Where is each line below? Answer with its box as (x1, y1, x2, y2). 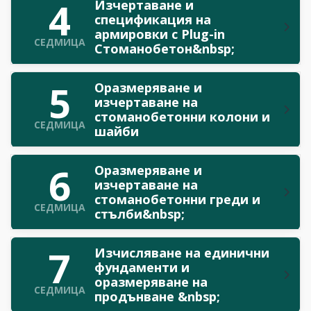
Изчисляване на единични (94, 244, 269, 261)
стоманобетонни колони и (94, 108, 270, 125)
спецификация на (94, 10, 211, 28)
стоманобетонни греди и (94, 190, 260, 208)
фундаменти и (94, 258, 190, 276)
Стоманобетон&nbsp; (94, 40, 235, 57)
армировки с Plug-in (94, 25, 225, 42)
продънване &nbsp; (94, 287, 220, 305)
